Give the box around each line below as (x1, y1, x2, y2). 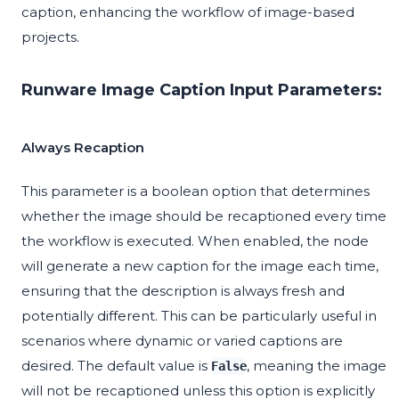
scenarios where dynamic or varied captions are (21, 332, 343, 350)
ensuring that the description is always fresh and (21, 282, 345, 300)
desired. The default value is (21, 357, 211, 375)
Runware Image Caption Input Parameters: (21, 80, 382, 101)
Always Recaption (21, 139, 144, 157)
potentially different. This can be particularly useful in (21, 307, 377, 325)
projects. (21, 28, 79, 46)
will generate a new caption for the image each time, (21, 257, 379, 275)
